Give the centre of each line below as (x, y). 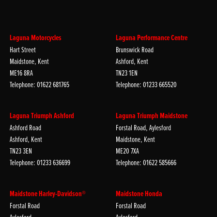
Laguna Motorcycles (36, 38)
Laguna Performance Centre (152, 38)
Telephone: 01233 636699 (40, 163)
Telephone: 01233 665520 (146, 85)
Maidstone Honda (139, 194)
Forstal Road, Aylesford (143, 128)
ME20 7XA (127, 151)
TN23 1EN (127, 73)
